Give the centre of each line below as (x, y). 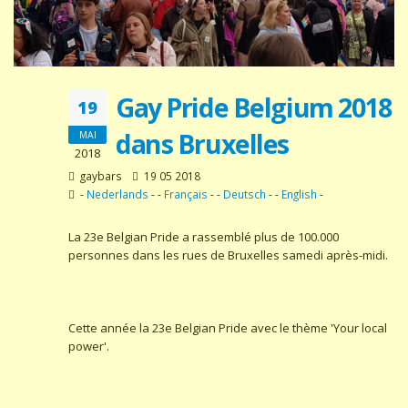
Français (186, 194)
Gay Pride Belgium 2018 (254, 107)
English (299, 194)
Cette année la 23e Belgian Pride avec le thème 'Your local (228, 327)
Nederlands (117, 194)
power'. (89, 346)
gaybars (100, 175)
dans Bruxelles (202, 143)
